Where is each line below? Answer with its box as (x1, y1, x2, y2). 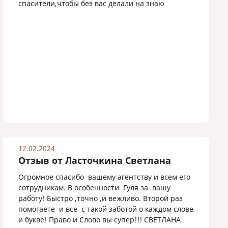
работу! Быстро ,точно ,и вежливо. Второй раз (18, 193, 183, 203)
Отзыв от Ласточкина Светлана (18, 154, 172, 166)
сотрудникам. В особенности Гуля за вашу (18, 183, 171, 192)
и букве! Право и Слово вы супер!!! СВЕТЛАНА (18, 215, 183, 224)
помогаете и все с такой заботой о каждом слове (18, 204, 194, 214)
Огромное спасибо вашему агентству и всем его (18, 172, 191, 182)
